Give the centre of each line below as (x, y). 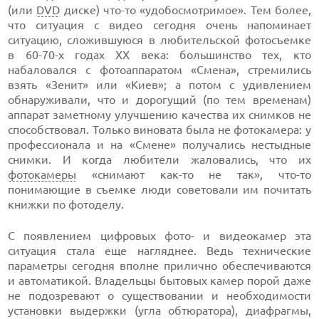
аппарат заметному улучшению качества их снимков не (159, 115)
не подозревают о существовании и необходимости (159, 296)
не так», (236, 174)
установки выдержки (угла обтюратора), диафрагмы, (159, 310)
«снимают (118, 174)
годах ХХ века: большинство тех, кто (187, 55)
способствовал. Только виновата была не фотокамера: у (159, 130)
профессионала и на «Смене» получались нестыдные (159, 145)
